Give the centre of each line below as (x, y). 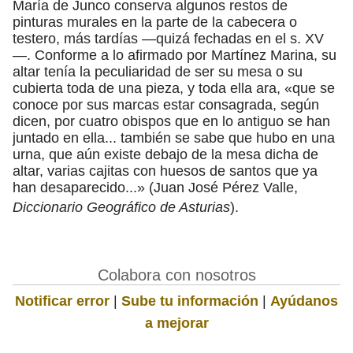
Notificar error (62, 301)
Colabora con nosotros (176, 275)
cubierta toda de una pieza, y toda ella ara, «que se (174, 88)
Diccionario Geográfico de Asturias (121, 207)
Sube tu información (190, 301)
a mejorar (176, 323)
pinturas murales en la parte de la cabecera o (155, 22)
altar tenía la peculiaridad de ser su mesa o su (158, 71)
